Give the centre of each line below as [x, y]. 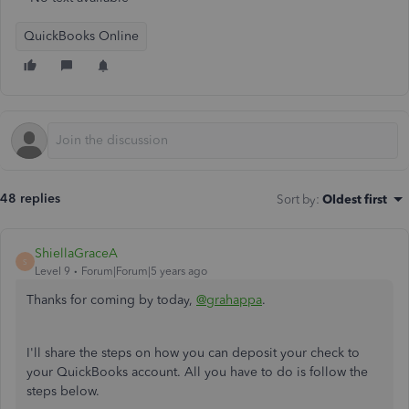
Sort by [296, 199]
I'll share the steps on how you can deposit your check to [193, 353]
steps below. [63, 391]
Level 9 [52, 271]
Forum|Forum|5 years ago [144, 271]
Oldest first [355, 199]
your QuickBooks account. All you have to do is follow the [197, 372]
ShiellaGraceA [76, 253]
